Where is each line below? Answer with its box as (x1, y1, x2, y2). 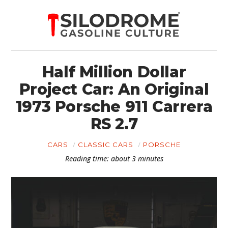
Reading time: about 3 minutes (65, 154, 163, 163)
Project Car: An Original (19, 80, 209, 99)
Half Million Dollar (42, 63, 186, 81)
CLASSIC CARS (78, 140, 133, 149)
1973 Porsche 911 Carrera (15, 97, 213, 116)
